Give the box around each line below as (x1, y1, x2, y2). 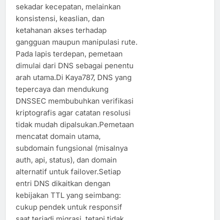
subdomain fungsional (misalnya (16, 143, 128, 153)
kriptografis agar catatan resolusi (16, 108, 131, 117)
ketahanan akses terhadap (16, 25, 107, 35)
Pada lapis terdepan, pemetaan (16, 49, 123, 58)
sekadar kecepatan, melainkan (16, 1, 121, 11)
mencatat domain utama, (16, 131, 101, 141)
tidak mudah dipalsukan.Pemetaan (16, 119, 134, 129)
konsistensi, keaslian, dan (16, 13, 105, 23)
